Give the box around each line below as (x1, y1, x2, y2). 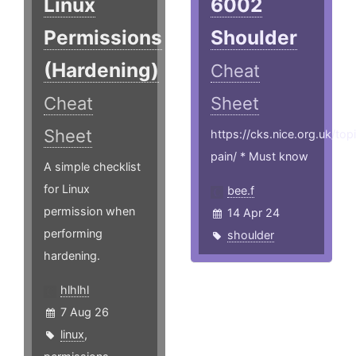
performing (44, 226, 103, 240)
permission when (44, 203, 135, 218)
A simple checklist (44, 159, 141, 173)
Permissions (44, 25, 162, 49)
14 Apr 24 (227, 205, 281, 219)
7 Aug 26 (60, 304, 109, 319)
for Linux (44, 181, 90, 195)
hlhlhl (60, 282, 89, 296)
